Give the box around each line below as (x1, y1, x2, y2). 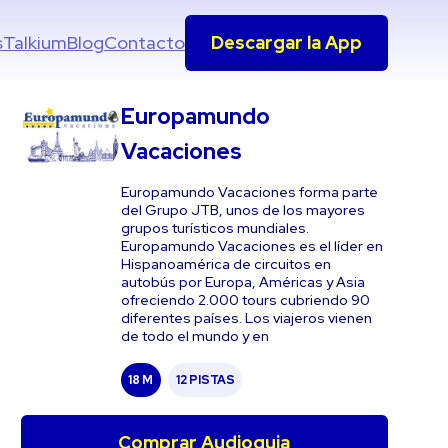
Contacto (104, 31, 186, 54)
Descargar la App (211, 31, 363, 54)
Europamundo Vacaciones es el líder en (120, 237, 383, 255)
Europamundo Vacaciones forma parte (120, 183, 378, 201)
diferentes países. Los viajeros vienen (120, 309, 372, 327)
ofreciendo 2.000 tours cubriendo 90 (120, 291, 370, 309)
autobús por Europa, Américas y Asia (120, 273, 365, 291)
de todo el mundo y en (120, 327, 269, 345)
